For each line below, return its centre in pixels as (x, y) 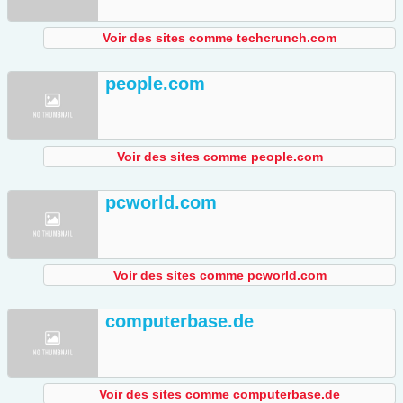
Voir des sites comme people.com (219, 157)
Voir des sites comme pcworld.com (219, 276)
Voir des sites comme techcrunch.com (219, 38)
